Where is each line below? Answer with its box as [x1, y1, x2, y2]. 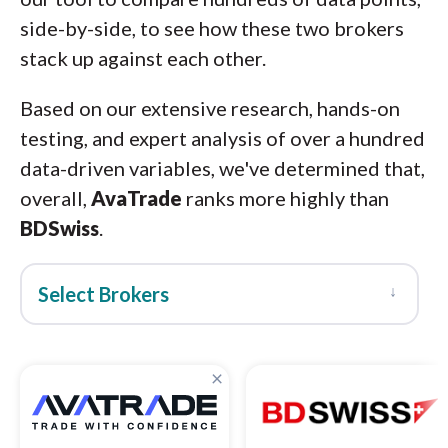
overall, [20, 186, 91, 210]
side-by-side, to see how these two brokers [20, 16, 404, 40]
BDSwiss [20, 216, 99, 240]
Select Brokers [38, 282, 169, 306]
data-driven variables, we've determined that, [20, 156, 425, 180]
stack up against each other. [20, 46, 266, 70]
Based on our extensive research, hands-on [20, 96, 400, 120]
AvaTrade [91, 186, 182, 210]
